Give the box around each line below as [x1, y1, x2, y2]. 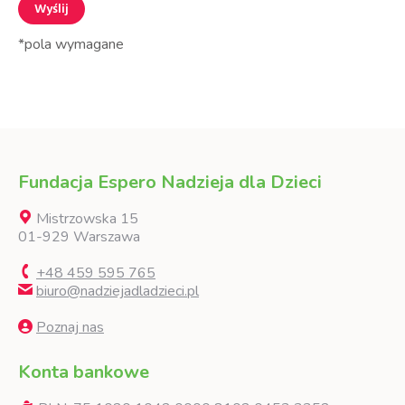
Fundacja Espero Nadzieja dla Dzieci [18, 170, 322, 195]
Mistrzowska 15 [33, 209, 138, 230]
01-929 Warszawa [18, 227, 140, 248]
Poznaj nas [36, 317, 104, 338]
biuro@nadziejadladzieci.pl [36, 281, 199, 302]
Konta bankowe [18, 360, 149, 385]
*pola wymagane [18, 34, 124, 55]
